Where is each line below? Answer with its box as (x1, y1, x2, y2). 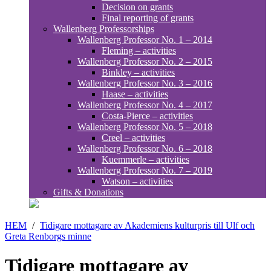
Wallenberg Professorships (53, 24, 154, 34)
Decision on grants (102, 2, 173, 12)
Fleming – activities (102, 45, 176, 56)
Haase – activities (102, 89, 168, 99)
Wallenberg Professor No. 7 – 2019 (77, 165, 212, 175)
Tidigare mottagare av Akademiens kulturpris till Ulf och (40, 220, 255, 230)
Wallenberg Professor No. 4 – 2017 (77, 100, 212, 110)
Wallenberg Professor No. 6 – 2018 (77, 143, 212, 154)
